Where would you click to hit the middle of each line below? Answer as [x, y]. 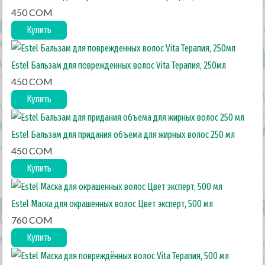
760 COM [32, 220]
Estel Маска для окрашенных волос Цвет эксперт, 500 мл [112, 204]
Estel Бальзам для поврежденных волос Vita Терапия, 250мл [119, 65]
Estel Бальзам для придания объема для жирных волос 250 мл [123, 135]
